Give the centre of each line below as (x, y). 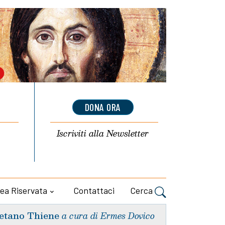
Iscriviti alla (82, 134)
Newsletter (128, 134)
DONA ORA (103, 107)
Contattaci (94, 191)
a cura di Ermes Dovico (108, 215)
